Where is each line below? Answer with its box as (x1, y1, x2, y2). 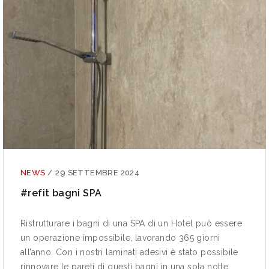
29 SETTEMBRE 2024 (55, 168, 140, 178)
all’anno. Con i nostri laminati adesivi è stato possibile (20, 247, 238, 258)
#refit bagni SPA (20, 187, 102, 199)
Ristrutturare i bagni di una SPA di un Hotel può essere (20, 219, 242, 229)
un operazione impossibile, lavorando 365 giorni (20, 233, 220, 243)
